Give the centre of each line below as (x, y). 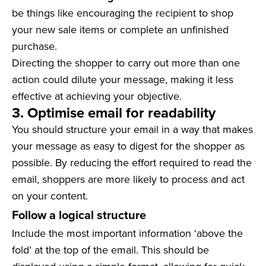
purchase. (36, 46)
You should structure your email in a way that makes (132, 129)
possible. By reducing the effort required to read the (132, 163)
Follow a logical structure (79, 215)
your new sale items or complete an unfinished (120, 30)
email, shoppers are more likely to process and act (128, 179)
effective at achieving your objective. (97, 96)
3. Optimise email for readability (114, 113)
